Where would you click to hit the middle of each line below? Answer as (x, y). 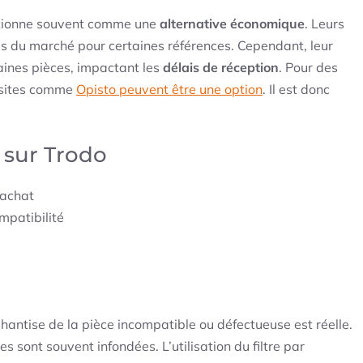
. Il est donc (296, 90)
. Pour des (308, 68)
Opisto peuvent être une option (169, 90)
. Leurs (325, 24)
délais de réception (221, 68)
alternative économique (232, 24)
